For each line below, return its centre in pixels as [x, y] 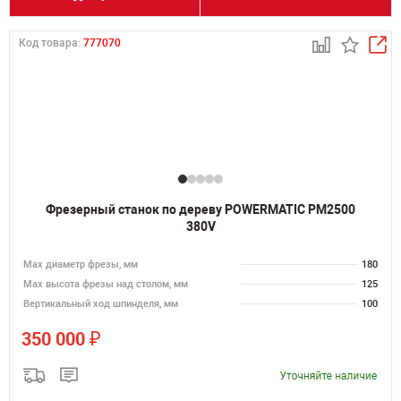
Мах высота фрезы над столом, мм [106, 284]
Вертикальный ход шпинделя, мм [101, 304]
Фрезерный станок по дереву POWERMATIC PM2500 [200, 209]
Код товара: [51, 43]
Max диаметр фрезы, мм [81, 264]
